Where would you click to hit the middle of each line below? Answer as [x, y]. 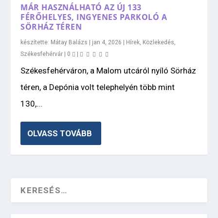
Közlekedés [159, 42]
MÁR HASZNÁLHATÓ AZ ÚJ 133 [81, 7]
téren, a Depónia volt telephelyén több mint [98, 87]
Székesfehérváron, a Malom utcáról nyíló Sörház [109, 70]
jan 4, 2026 [107, 42]
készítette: [36, 42]
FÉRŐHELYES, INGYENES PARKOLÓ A [94, 17]
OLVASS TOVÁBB [60, 133]
